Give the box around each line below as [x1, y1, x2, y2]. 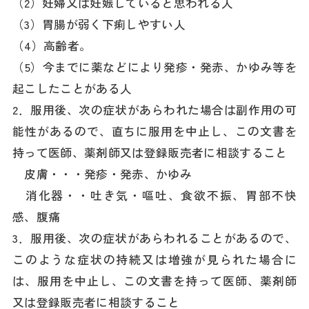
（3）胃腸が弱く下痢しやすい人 [12, 16, 186, 33]
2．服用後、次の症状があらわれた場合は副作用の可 [12, 101, 297, 119]
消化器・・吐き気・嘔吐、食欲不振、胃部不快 [12, 187, 297, 204]
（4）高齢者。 [12, 37, 92, 54]
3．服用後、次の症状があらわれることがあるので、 [12, 230, 297, 247]
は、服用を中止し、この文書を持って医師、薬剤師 [12, 272, 297, 290]
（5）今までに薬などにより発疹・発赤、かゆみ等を [12, 59, 297, 76]
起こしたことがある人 [12, 80, 132, 97]
